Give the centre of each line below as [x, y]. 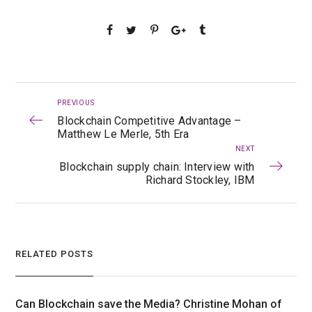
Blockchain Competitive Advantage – [149, 121]
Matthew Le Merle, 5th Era [123, 134]
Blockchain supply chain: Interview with [157, 167]
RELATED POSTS [55, 254]
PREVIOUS [76, 103]
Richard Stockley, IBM [200, 180]
